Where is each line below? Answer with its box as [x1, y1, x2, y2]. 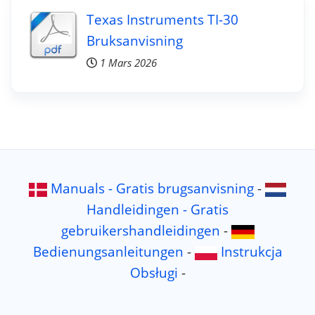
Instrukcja [220, 242, 283, 262]
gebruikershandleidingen [60, 221, 220, 240]
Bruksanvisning [86, 31, 183, 51]
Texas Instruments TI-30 [86, 10, 238, 30]
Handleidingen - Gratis [86, 200, 229, 219]
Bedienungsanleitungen [32, 242, 184, 262]
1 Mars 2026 [99, 56, 157, 71]
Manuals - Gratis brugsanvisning [51, 179, 254, 198]
